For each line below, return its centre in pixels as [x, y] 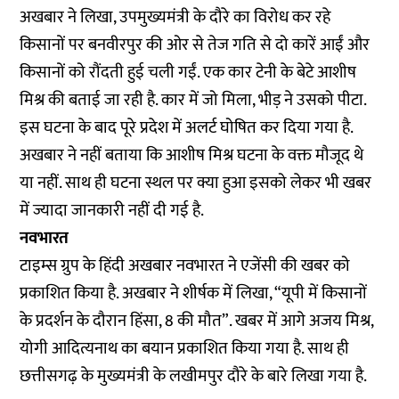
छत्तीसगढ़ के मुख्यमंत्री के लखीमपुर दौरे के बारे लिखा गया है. [194, 376]
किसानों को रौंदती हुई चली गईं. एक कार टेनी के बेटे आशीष [188, 73]
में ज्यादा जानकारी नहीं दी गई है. [112, 211]
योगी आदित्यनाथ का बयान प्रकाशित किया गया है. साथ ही [185, 349]
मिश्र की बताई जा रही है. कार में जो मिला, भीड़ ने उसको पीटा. [193, 100]
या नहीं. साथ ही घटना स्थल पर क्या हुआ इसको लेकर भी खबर [196, 183]
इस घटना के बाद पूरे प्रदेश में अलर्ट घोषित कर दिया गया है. [187, 128]
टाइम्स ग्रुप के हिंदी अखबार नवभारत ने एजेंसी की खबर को [185, 266]
